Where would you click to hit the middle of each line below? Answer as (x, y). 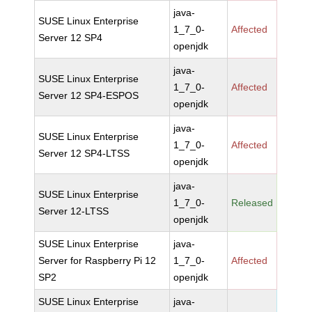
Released (252, 203)
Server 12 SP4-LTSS (84, 153)
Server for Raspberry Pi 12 (97, 260)
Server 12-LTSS (74, 211)
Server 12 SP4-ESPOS (89, 95)
